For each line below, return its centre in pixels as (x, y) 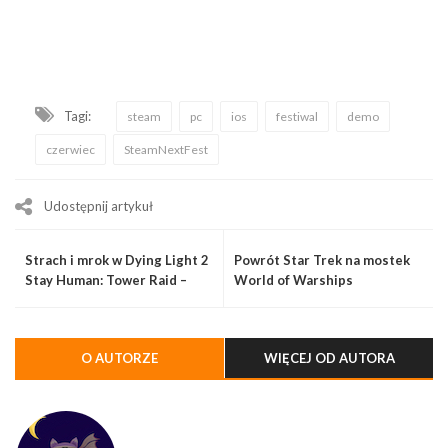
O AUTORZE (119, 357)
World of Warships (293, 279)
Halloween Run (72, 299)
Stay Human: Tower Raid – (106, 279)
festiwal (297, 116)
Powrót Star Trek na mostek (322, 259)
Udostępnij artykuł (98, 205)
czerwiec (70, 149)
